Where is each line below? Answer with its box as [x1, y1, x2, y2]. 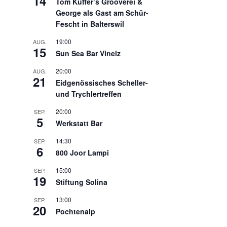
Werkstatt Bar [56, 118, 102, 129]
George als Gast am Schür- [56, 8, 148, 18]
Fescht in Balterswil [56, 19, 124, 29]
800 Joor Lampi [56, 147, 109, 158]
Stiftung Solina [56, 177, 107, 187]
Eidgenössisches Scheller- [56, 78, 148, 88]
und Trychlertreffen [56, 89, 122, 99]
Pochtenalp [56, 206, 95, 217]
